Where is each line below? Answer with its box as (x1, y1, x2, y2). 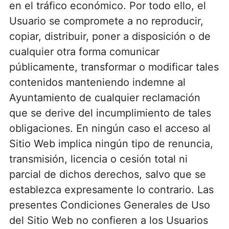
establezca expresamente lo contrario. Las (9, 183, 214, 196)
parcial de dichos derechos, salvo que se (9, 168, 206, 180)
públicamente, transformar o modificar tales (9, 60, 219, 73)
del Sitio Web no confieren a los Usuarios (9, 214, 208, 226)
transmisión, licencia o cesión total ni (9, 152, 188, 165)
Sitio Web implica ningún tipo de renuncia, (9, 137, 213, 150)
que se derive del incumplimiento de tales (9, 106, 211, 119)
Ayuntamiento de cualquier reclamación (9, 91, 200, 104)
